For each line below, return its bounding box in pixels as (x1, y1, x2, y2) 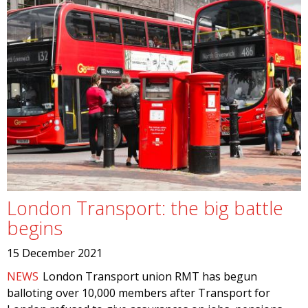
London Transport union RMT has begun (43, 269, 258, 284)
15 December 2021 (7, 245, 102, 261)
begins (7, 215, 63, 241)
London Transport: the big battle (7, 195, 283, 221)
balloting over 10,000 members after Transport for (7, 285, 270, 300)
